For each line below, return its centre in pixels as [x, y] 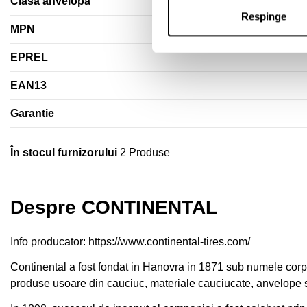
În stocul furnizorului [64, 152]
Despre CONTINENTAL [114, 207]
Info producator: [49, 242]
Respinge [263, 16]
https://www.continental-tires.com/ [169, 242]
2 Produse [145, 152]
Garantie [32, 113]
